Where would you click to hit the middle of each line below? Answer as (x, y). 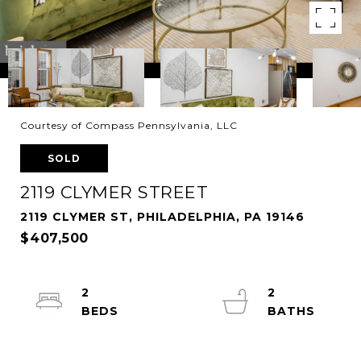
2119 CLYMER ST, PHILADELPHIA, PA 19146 (162, 217)
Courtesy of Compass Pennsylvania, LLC (129, 125)
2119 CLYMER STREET (114, 192)
